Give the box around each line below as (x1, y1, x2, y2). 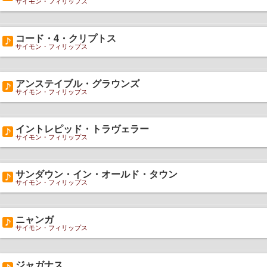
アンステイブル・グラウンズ (15, 79, 139, 89)
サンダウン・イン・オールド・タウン (15, 169, 178, 179)
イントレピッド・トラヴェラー (15, 124, 149, 134)
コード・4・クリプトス (15, 33, 116, 44)
